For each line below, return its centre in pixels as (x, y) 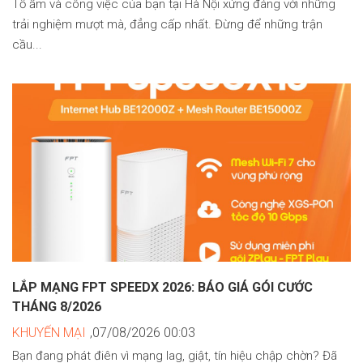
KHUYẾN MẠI (49, 332)
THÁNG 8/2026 (57, 306)
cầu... (27, 44)
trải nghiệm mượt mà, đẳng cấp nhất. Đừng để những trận (167, 24)
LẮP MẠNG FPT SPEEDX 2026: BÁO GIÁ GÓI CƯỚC (162, 287)
